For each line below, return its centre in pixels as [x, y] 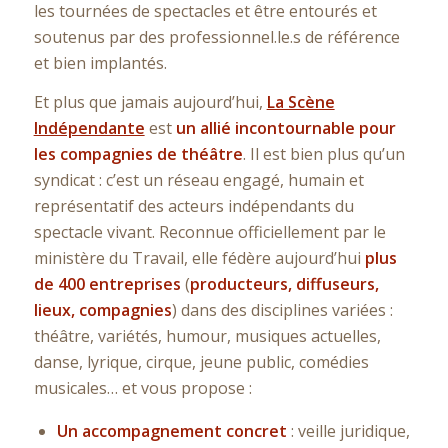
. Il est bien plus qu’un [323, 154]
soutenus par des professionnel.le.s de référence [216, 36]
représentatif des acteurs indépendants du [193, 206]
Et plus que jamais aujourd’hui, [150, 102]
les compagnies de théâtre [138, 154]
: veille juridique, [348, 430]
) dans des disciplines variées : [282, 310]
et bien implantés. [100, 62]
